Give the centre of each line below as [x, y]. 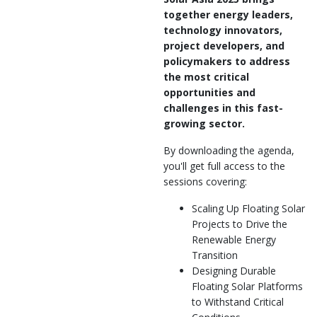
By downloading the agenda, [229, 150]
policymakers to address [227, 61]
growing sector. [204, 123]
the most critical [206, 77]
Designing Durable [234, 271]
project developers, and [224, 46]
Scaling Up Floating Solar [248, 208]
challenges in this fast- [223, 108]
